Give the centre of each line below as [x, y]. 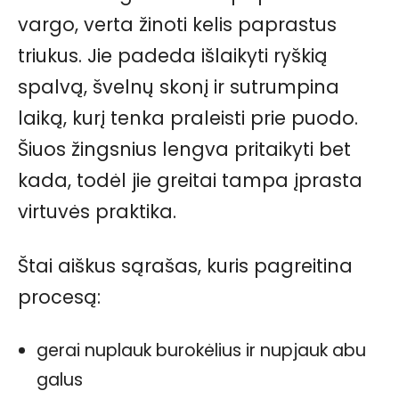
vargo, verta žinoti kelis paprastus [177, 25]
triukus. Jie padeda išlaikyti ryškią [173, 56]
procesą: [59, 297]
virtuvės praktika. [97, 212]
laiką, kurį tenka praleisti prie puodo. [188, 118]
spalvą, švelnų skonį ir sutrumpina [179, 87]
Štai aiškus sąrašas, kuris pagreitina [185, 266]
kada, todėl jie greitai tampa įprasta [190, 181]
